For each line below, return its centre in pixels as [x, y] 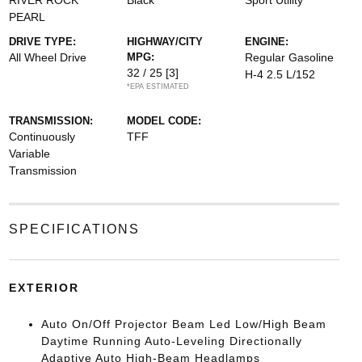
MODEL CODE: [164, 121]
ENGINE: [267, 42]
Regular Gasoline [290, 57]
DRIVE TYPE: [42, 42]
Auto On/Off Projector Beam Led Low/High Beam [183, 324]
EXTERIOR [44, 288]
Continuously [42, 137]
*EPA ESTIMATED [158, 86]
